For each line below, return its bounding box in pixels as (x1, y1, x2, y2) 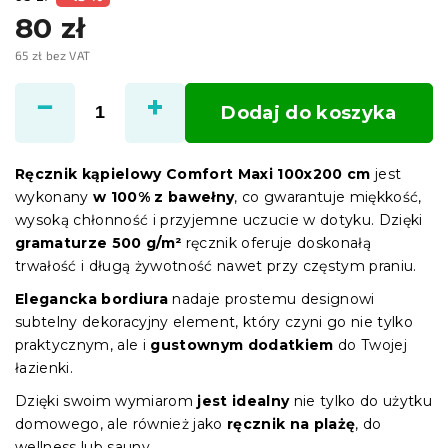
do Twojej (333, 335, 408, 354)
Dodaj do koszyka (221, 101, 397, 124)
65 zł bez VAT (15, 47, 91, 62)
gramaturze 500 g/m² (15, 233, 182, 252)
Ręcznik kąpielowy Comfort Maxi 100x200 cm (15, 164, 371, 183)
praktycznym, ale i (15, 335, 151, 354)
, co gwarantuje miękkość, (234, 187, 422, 206)
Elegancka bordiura (15, 289, 168, 308)
